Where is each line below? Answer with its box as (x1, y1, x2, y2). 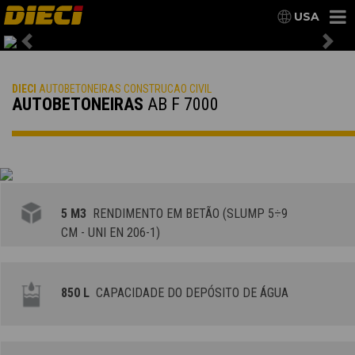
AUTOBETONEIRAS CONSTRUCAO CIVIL (36, 82, 212, 96)
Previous (25, 41, 82, 57)
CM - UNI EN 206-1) (61, 225, 161, 241)
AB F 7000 (147, 94, 219, 115)
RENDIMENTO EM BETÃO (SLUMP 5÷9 (86, 206, 288, 222)
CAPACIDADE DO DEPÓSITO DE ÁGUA (90, 285, 289, 301)
